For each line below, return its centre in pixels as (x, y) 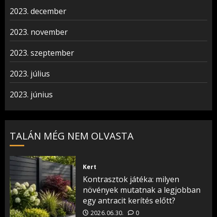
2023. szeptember (42, 53)
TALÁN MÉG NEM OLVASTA (72, 136)
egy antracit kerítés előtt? (129, 200)
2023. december (38, 11)
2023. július (30, 74)
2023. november (39, 32)
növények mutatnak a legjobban (142, 190)
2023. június (31, 94)
